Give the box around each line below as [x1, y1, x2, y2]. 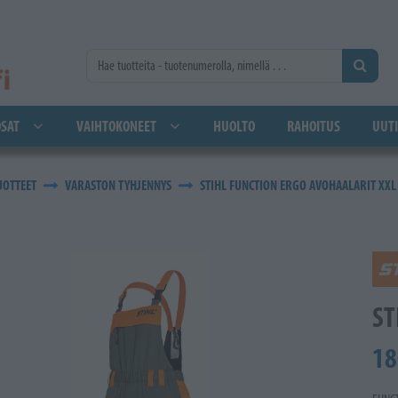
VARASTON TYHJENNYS [65, 177, 171, 194]
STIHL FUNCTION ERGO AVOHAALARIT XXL [200, 177, 396, 194]
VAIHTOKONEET [76, 116, 156, 135]
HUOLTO [213, 116, 255, 135]
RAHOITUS [287, 116, 340, 135]
